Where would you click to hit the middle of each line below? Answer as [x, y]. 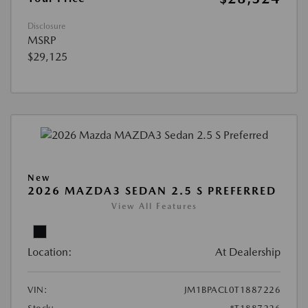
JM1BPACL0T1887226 [232, 289]
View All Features [154, 206]
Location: [50, 252]
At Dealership [248, 252]
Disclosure [46, 26]
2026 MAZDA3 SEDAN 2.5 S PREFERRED [152, 190]
